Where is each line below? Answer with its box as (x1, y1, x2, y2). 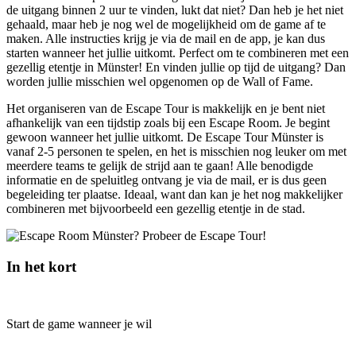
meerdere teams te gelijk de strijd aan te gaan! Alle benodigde (6, 158, 313, 172)
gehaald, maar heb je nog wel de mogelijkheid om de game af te (6, 17, 326, 31)
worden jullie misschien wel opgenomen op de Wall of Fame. (6, 74, 313, 88)
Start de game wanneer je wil (6, 317, 152, 331)
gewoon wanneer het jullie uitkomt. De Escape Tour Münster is (6, 130, 323, 144)
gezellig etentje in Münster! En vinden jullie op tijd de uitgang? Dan (6, 60, 346, 74)
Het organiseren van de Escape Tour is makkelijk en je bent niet (6, 101, 325, 115)
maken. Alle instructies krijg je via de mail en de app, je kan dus (6, 31, 325, 45)
